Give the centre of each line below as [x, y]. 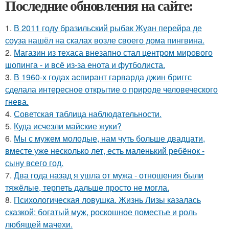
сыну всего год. [34, 163]
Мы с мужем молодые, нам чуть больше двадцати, [109, 139]
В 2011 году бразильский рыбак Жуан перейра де [108, 28]
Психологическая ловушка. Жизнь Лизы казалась [107, 200]
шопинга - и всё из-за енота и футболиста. [85, 65]
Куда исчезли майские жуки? [68, 126]
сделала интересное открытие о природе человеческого [111, 89]
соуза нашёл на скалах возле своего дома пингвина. [105, 40]
